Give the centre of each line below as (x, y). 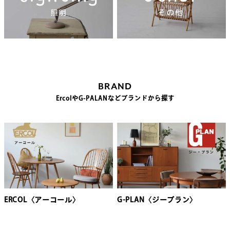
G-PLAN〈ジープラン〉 (157, 200)
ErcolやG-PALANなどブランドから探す (115, 98)
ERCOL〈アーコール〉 (42, 200)
